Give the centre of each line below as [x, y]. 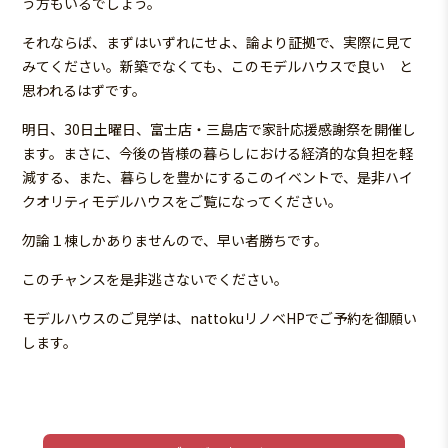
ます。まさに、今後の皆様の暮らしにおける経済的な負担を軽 [218, 153]
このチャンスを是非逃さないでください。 [155, 279]
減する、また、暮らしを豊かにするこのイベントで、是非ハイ [218, 177]
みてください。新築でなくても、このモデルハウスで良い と [218, 66]
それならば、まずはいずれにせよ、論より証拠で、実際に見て [218, 42]
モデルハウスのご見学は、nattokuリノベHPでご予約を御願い [220, 318]
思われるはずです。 [84, 90]
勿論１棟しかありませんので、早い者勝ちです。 [175, 240]
